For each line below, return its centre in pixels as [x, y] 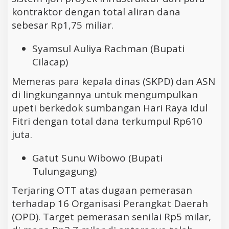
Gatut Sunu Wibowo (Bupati [97, 158]
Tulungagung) [64, 171]
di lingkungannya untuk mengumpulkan [105, 94]
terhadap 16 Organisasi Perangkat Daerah [110, 204]
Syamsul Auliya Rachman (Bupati [108, 49]
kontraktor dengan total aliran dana [96, 12]
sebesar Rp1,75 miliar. [63, 25]
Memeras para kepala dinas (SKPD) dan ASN [113, 81]
